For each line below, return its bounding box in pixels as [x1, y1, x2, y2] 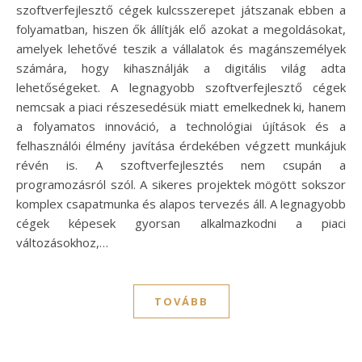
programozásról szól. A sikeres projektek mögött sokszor [16, 175, 346, 192]
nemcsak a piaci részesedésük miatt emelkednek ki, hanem [16, 98, 346, 115]
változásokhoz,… [16, 234, 108, 250]
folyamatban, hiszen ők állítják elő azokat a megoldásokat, [16, 20, 346, 37]
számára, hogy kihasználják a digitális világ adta [16, 59, 346, 76]
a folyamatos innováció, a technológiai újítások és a [16, 117, 346, 134]
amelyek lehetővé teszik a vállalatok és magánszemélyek [16, 40, 346, 57]
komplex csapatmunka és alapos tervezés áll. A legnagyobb [16, 195, 346, 212]
